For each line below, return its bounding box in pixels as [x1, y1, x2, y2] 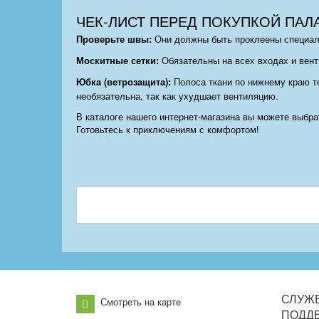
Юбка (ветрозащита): [76, 75, 171, 89]
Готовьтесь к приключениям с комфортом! [76, 122, 259, 137]
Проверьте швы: [76, 32, 152, 46]
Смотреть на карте [100, 295, 181, 309]
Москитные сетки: [76, 53, 159, 68]
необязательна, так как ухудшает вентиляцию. [76, 89, 278, 103]
